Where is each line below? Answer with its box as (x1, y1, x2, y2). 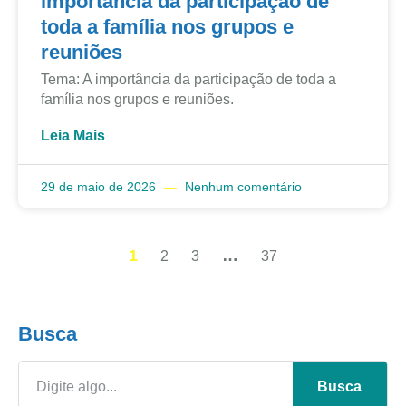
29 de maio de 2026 (41, 179, 159, 195)
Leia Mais (41, 128, 105, 144)
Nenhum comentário (181, 179, 302, 195)
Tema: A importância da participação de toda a (41, 72, 336, 88)
